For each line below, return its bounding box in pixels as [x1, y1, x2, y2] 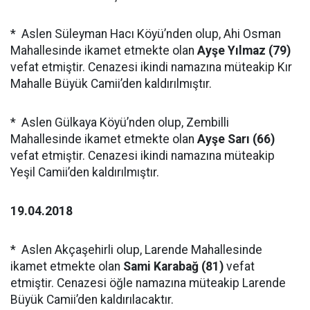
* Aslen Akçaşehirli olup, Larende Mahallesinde [10, 243, 262, 257]
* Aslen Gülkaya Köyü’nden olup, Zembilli [10, 116, 229, 129]
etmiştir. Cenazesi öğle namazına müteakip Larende [10, 276, 286, 290]
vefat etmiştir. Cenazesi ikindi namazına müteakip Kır [10, 60, 292, 74]
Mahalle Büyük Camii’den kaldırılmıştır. [10, 77, 215, 91]
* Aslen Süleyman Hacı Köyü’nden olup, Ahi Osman [10, 27, 281, 41]
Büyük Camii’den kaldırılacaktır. [10, 293, 174, 307]
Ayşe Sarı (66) [197, 132, 275, 146]
